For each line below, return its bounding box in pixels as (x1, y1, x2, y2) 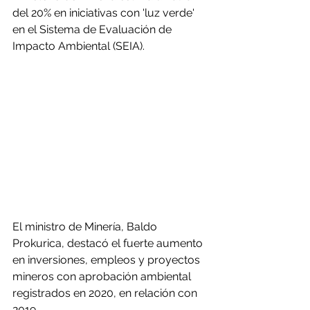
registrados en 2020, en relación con (12, 286, 200, 300)
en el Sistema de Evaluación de (12, 23, 174, 36)
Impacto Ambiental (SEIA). (12, 39, 145, 53)
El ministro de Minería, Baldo (12, 220, 160, 234)
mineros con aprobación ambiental (12, 270, 194, 284)
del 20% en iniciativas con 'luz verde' (12, 6, 197, 19)
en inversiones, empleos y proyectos (12, 253, 203, 267)
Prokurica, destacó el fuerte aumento (12, 237, 206, 250)
